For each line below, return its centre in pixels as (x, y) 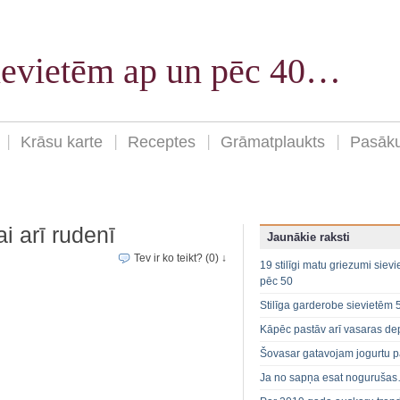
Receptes (162, 142)
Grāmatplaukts (273, 142)
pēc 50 (276, 282)
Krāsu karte (62, 142)
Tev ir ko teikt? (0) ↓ (180, 258)
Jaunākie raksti (308, 237)
